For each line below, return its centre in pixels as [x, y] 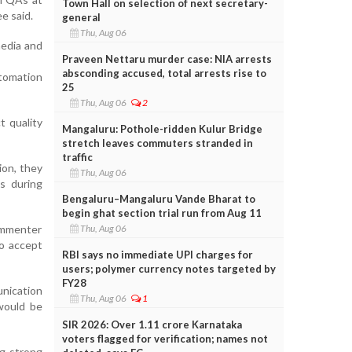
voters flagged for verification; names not [165, 338]
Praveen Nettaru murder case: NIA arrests [167, 59]
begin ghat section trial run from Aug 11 [161, 213]
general [81, 17]
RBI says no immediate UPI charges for [157, 254]
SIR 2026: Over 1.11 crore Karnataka [152, 324]
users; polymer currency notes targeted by [169, 268]
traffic [77, 157]
